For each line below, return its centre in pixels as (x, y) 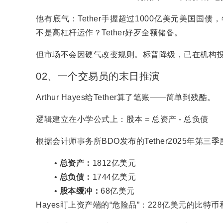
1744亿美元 (114, 177)
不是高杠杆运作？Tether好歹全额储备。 (109, 33)
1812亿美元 (114, 163)
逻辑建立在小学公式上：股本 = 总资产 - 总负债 (122, 119)
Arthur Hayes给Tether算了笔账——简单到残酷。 (126, 97)
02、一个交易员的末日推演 (98, 76)
